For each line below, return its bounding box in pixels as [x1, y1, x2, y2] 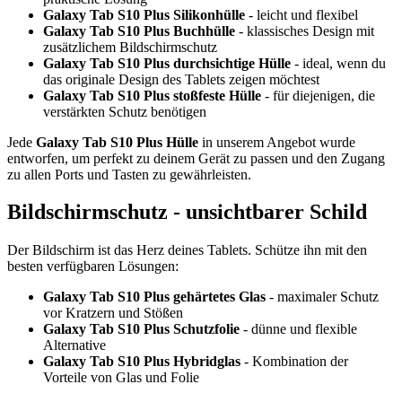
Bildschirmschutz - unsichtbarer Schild [7, 200, 367, 224]
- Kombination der [240, 354, 348, 370]
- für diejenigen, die [261, 87, 375, 103]
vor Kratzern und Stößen [43, 305, 183, 321]
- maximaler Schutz [266, 289, 379, 305]
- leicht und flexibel [245, 6, 358, 22]
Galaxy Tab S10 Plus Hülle [36, 134, 198, 150]
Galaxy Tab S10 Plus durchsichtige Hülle [43, 55, 291, 71]
